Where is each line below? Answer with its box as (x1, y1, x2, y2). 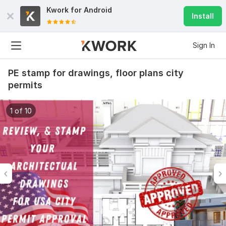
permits (8, 80, 42, 90)
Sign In (193, 41, 215, 49)
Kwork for (46, 6, 84, 14)
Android (84, 6, 112, 14)
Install (192, 12, 214, 20)
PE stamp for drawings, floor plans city (8, 68, 184, 78)
